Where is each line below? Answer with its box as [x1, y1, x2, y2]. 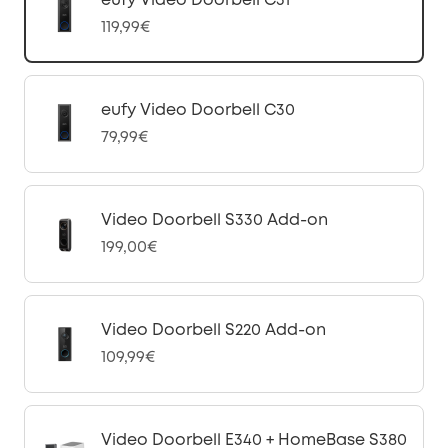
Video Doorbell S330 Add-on [101, 213, 328, 228]
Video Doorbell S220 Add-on [101, 323, 326, 338]
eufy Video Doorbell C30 [101, 103, 295, 118]
